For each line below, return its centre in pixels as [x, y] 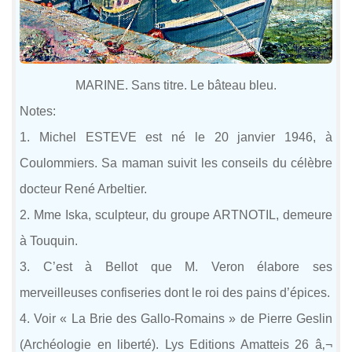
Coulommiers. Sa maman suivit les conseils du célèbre [176, 163]
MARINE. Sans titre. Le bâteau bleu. [176, 85]
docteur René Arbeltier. [83, 189]
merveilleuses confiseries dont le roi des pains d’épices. [175, 292]
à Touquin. [49, 240]
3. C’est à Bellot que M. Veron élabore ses [176, 266]
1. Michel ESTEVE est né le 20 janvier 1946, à [176, 137]
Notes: [38, 111]
